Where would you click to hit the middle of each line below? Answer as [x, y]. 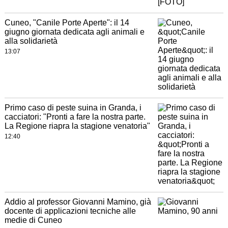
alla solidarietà [31, 41]
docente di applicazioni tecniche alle [70, 211]
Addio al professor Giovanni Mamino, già [78, 202]
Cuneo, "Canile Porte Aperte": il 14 [67, 23]
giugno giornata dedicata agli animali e [74, 32]
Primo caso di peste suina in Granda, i [73, 108]
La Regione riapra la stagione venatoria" [77, 126]
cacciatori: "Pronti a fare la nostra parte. [75, 117]
